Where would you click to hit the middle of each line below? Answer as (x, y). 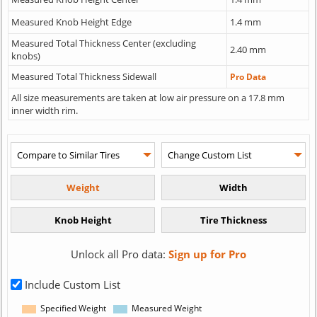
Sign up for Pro (207, 254)
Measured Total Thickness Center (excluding (103, 43)
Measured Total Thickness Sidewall (83, 76)
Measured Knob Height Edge (71, 22)
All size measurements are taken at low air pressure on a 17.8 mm (148, 97)
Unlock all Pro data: (119, 254)
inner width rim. (44, 110)
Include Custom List (71, 284)
